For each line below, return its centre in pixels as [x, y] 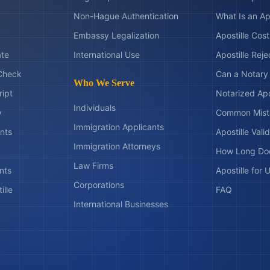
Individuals [94, 108]
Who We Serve [104, 83]
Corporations [99, 185]
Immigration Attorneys [117, 146]
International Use [106, 55]
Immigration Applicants [118, 127]
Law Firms [93, 165]
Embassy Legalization [116, 35]
